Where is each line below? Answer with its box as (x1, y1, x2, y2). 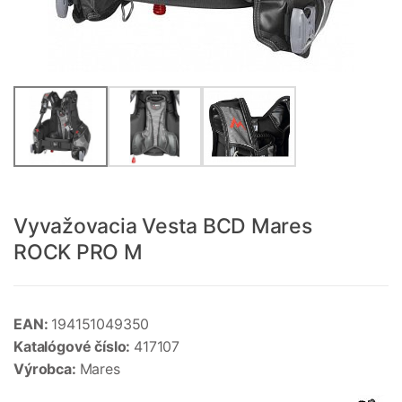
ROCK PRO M (13, 240, 143, 266)
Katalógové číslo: (13, 337, 135, 356)
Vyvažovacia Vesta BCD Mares (13, 214, 312, 240)
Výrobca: (13, 360, 80, 379)
